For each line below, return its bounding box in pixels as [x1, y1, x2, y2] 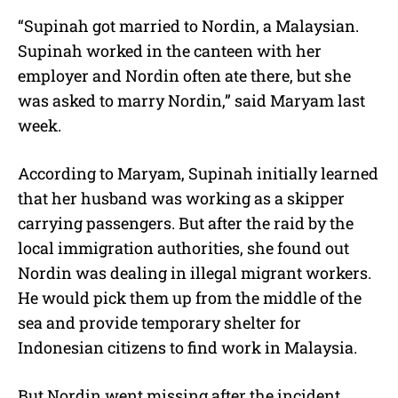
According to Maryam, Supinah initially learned [18, 162, 378, 184]
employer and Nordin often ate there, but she [18, 64, 351, 86]
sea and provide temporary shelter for [18, 311, 301, 333]
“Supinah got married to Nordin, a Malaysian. [18, 14, 359, 36]
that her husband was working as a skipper [18, 187, 345, 209]
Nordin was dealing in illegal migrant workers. [18, 261, 371, 283]
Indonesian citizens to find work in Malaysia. [18, 336, 357, 358]
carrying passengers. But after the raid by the [18, 211, 354, 234]
